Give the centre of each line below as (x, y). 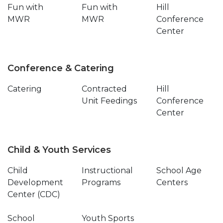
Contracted (105, 89)
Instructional (108, 170)
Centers (172, 182)
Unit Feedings (110, 101)
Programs (101, 182)
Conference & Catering (61, 68)
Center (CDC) (34, 194)
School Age (179, 170)
